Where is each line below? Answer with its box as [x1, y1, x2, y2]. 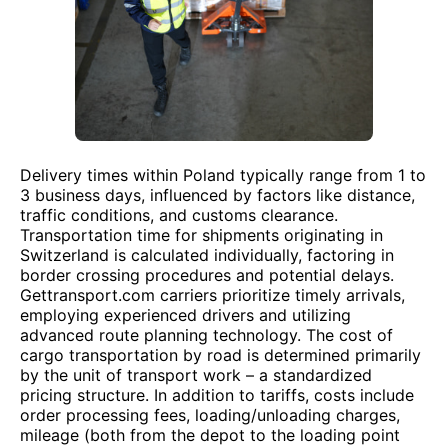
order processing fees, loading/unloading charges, [20, 405, 400, 425]
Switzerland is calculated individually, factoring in [20, 245, 394, 265]
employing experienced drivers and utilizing [20, 305, 351, 325]
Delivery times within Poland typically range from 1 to [20, 165, 426, 185]
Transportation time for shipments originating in [20, 225, 383, 245]
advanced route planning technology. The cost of [20, 325, 393, 345]
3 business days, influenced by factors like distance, [20, 185, 415, 205]
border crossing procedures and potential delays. [20, 265, 394, 285]
